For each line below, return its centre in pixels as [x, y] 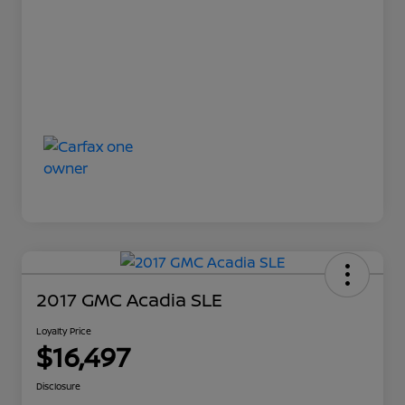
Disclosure [58, 386]
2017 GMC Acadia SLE [129, 300]
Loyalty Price [64, 331]
